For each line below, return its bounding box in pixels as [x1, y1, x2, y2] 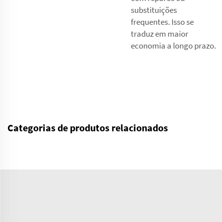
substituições [131, 4, 177, 15]
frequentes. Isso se [131, 16, 194, 27]
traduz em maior [131, 28, 188, 39]
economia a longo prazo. [131, 40, 216, 51]
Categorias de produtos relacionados [7, 121, 168, 134]
